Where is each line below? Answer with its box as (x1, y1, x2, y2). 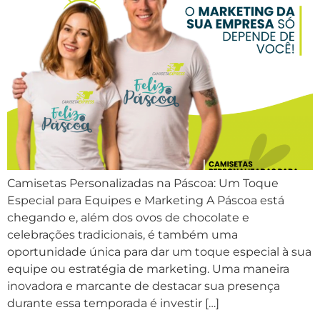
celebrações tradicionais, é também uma (7, 228, 238, 241)
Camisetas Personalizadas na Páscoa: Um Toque (7, 176, 279, 190)
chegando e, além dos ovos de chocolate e (7, 211, 249, 224)
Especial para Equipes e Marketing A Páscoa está (7, 194, 284, 207)
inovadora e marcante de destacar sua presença (7, 279, 280, 293)
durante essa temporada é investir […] (7, 296, 219, 310)
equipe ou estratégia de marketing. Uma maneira (7, 262, 289, 276)
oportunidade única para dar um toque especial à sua (7, 245, 311, 259)
